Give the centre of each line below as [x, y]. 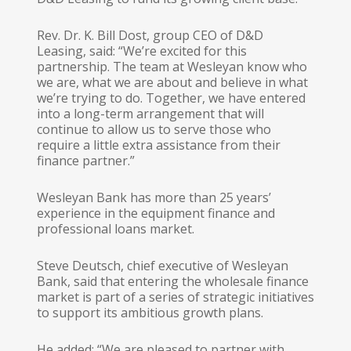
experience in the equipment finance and [156, 213]
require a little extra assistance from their [158, 145]
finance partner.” [85, 161]
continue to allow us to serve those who [154, 129]
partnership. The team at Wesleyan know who [172, 67]
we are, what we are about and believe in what [172, 82]
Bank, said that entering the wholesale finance [172, 281]
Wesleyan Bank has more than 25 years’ [154, 197]
